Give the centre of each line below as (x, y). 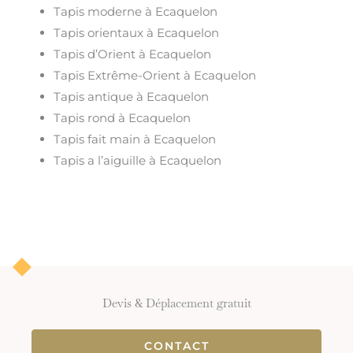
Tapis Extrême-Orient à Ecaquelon (155, 76)
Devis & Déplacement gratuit (176, 303)
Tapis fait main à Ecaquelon (135, 139)
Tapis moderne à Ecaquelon (136, 12)
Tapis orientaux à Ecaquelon (137, 33)
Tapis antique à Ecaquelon (132, 97)
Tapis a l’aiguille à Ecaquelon (138, 161)
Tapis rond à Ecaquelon (123, 118)
